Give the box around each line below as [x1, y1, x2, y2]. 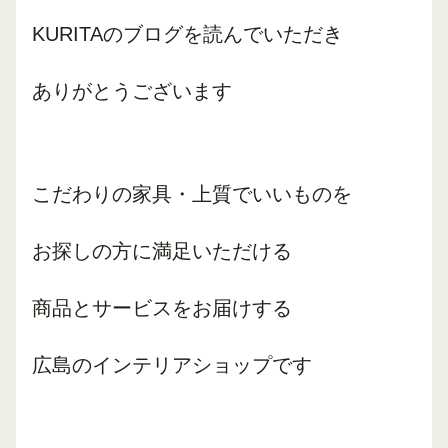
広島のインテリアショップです [32, 354, 312, 376]
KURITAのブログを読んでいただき [32, 23, 343, 45]
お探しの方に [32, 240, 152, 262]
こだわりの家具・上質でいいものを [32, 183, 352, 205]
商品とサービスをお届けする [32, 297, 292, 319]
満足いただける [152, 240, 292, 262]
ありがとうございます [32, 80, 232, 102]
